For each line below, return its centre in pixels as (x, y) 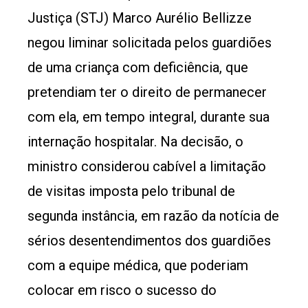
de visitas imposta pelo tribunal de (131, 191)
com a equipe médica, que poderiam (138, 265)
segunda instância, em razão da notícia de (153, 216)
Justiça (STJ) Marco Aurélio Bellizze (140, 18)
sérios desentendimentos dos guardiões (149, 241)
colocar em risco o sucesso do (122, 290)
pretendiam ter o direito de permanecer (147, 92)
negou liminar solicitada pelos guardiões (150, 43)
